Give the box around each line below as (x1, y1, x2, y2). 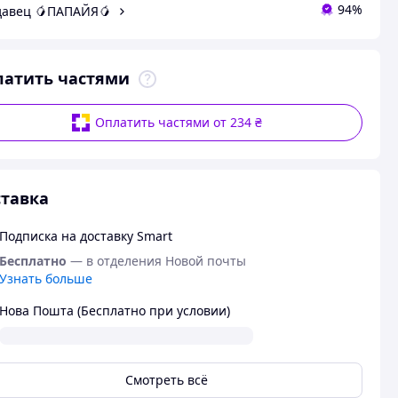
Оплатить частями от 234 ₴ (95, 114, 263, 131)
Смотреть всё (124, 371, 208, 388)
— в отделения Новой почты (69, 252, 246, 269)
